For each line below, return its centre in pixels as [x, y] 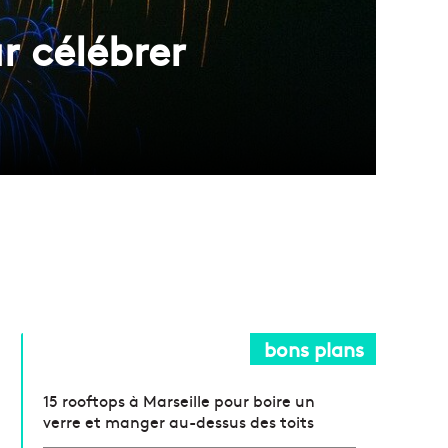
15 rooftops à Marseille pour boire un [179, 399]
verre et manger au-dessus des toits [179, 420]
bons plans [314, 348]
